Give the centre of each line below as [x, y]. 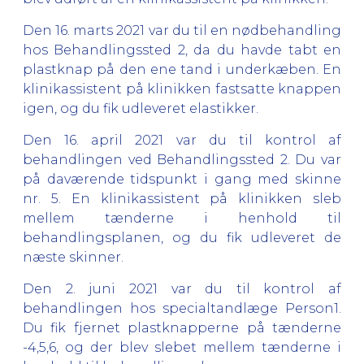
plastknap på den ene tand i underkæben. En [182, 69]
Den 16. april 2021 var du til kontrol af [182, 140]
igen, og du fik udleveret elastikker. [141, 108]
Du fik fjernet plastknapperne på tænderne [182, 327]
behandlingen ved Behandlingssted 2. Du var [182, 159]
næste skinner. [73, 257]
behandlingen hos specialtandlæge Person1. [182, 308]
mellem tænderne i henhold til [182, 218]
